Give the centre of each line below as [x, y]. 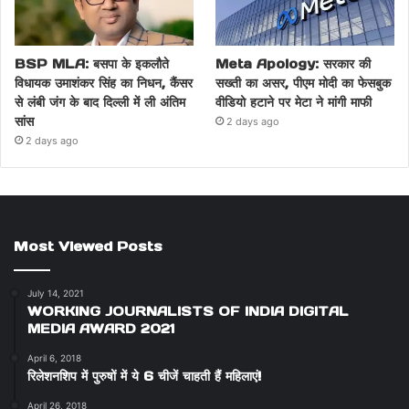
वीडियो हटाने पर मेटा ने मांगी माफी [294, 102]
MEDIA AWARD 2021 [101, 328]
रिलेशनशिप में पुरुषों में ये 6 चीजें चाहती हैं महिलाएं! [144, 376]
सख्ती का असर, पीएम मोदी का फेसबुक [304, 83]
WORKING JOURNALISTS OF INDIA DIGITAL [188, 311]
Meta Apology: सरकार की [294, 63]
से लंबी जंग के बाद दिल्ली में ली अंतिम [100, 102]
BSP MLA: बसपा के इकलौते [92, 63]
